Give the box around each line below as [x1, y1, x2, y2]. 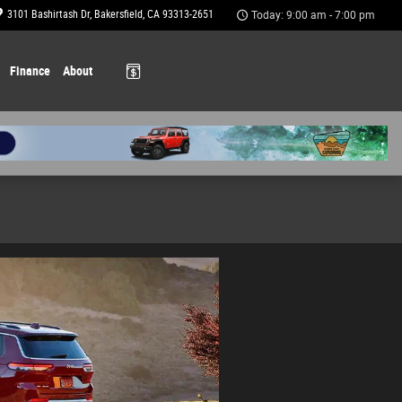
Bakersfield [94, 8, 143, 21]
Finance [9, 64, 50, 78]
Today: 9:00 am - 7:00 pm [251, 9, 375, 22]
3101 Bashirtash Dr [7, 8, 90, 21]
